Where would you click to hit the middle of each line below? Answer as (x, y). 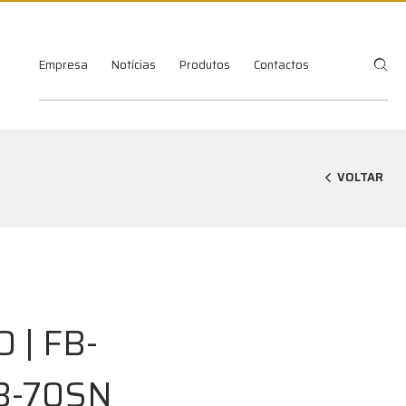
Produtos (205, 64)
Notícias (134, 64)
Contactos (281, 64)
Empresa (63, 64)
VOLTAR (360, 177)
